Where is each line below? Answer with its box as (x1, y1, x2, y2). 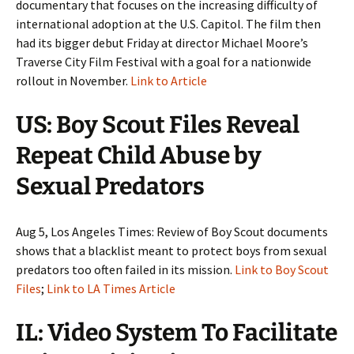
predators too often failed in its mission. (16, 262, 235, 277)
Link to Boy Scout (235, 262, 329, 277)
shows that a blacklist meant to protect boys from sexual (16, 243, 327, 258)
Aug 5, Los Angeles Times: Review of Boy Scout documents (16, 224, 328, 239)
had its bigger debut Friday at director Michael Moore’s (16, 35, 308, 51)
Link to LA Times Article (47, 281, 175, 296)
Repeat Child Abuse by (16, 141, 262, 170)
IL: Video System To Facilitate (16, 318, 337, 347)
